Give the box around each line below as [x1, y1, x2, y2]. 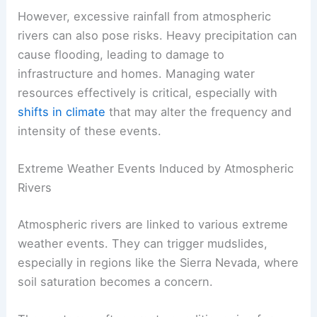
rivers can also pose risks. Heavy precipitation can [18, 28, 298, 43]
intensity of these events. [18, 124, 162, 139]
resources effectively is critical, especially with [18, 86, 278, 100]
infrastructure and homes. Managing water [18, 67, 255, 81]
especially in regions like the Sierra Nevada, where [18, 255, 299, 270]
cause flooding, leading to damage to [18, 47, 225, 62]
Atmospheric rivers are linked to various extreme [18, 217, 289, 231]
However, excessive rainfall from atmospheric [18, 9, 272, 24]
